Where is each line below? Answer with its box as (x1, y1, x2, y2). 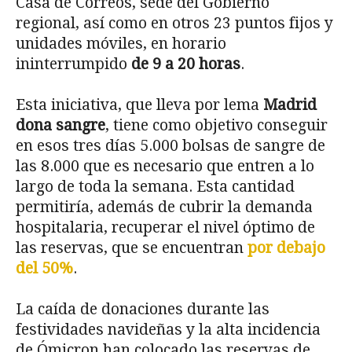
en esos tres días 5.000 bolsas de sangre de (16, 137, 325, 156)
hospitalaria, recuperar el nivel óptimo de (16, 218, 315, 237)
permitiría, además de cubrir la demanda (16, 198, 313, 217)
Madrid (263, 96, 317, 115)
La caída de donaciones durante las (16, 300, 269, 319)
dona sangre (16, 116, 105, 135)
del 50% (16, 259, 73, 278)
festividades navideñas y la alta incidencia (16, 321, 321, 339)
